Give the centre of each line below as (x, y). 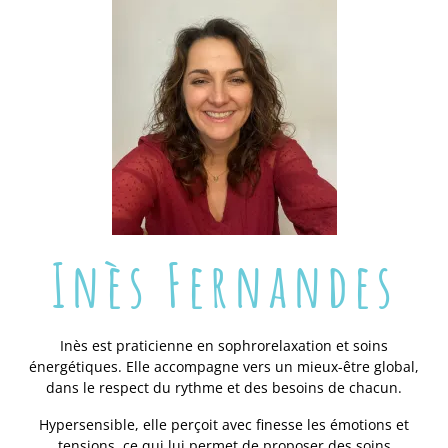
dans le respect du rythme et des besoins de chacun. (224, 387)
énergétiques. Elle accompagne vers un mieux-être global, (224, 366)
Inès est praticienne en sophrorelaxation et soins (224, 345)
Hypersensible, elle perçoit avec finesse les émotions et (224, 424)
